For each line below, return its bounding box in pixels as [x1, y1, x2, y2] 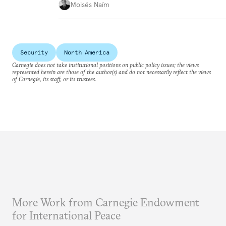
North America [64, 48, 109, 56]
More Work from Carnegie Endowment [12, 195, 199, 210]
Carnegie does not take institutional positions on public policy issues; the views [12, 61, 199, 69]
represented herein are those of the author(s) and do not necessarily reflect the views [12, 68, 211, 76]
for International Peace [12, 208, 121, 223]
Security [20, 48, 48, 56]
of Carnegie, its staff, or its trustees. [12, 75, 96, 83]
